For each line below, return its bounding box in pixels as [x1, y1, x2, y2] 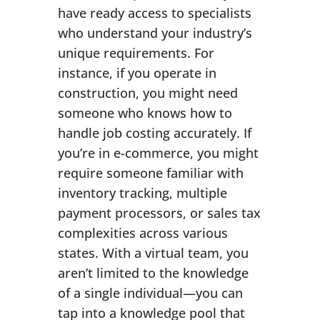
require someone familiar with [57, 164, 244, 182]
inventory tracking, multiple [57, 184, 227, 202]
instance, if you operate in [57, 64, 216, 82]
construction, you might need [57, 84, 238, 102]
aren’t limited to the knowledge [57, 264, 249, 282]
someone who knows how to [57, 104, 232, 122]
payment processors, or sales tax [57, 204, 261, 222]
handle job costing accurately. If [57, 124, 251, 142]
